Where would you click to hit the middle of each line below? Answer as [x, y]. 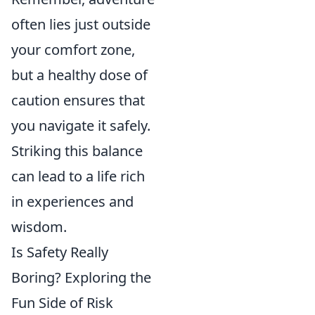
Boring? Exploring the [81, 277]
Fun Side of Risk [62, 303]
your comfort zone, [73, 50]
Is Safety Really [60, 252]
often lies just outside [81, 24]
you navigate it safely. [81, 126]
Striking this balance [77, 151]
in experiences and [72, 201]
